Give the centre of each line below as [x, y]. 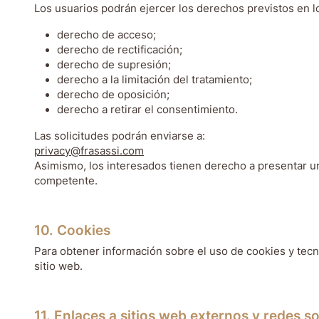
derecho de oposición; [113, 95]
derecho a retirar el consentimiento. [147, 110]
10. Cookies [72, 230]
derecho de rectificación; [120, 50]
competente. [66, 181]
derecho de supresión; [114, 65]
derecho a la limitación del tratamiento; [155, 80]
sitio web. [58, 266]
